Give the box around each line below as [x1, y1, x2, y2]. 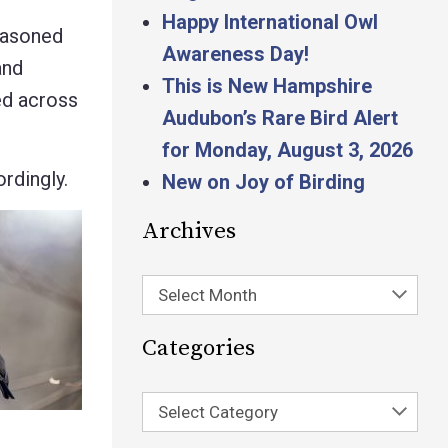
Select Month [158, 285, 257, 305]
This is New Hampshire [162, 74, 372, 98]
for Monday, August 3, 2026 [162, 138, 413, 162]
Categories [142, 334, 255, 363]
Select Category [158, 402, 278, 422]
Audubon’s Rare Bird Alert [162, 106, 398, 130]
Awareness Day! [162, 42, 309, 66]
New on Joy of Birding [162, 170, 365, 194]
